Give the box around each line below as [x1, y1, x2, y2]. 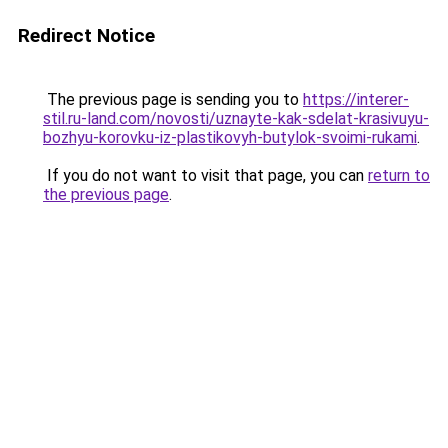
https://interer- [303, 90, 409, 109]
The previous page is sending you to [43, 90, 303, 109]
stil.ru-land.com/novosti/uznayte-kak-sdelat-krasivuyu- [43, 109, 429, 128]
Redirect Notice [18, 24, 155, 47]
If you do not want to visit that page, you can [43, 166, 368, 185]
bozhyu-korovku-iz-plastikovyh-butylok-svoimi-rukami [43, 128, 417, 147]
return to [368, 166, 430, 185]
